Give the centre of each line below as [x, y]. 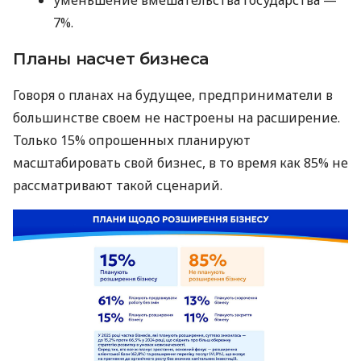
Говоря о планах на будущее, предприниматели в [173, 95]
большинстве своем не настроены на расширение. [176, 117]
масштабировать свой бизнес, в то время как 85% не [180, 162]
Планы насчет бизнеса [111, 58]
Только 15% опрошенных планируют [132, 140]
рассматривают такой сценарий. [118, 185]
